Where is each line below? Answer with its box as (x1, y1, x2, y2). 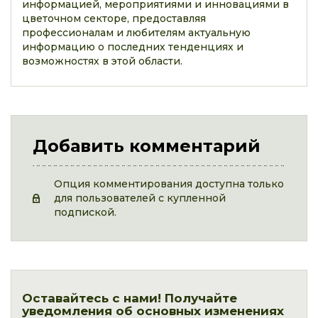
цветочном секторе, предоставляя (22, 12, 206, 25)
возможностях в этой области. (22, 55, 182, 67)
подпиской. (54, 206, 116, 219)
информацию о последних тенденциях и (22, 40, 243, 53)
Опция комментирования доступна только (54, 177, 284, 190)
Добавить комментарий (33, 136, 261, 156)
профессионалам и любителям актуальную (22, 26, 251, 39)
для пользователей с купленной (54, 192, 226, 204)
